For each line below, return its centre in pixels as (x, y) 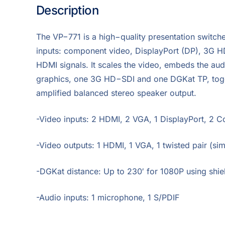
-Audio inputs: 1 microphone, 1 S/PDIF (108, 198)
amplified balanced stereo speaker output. (116, 93)
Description (67, 11)
